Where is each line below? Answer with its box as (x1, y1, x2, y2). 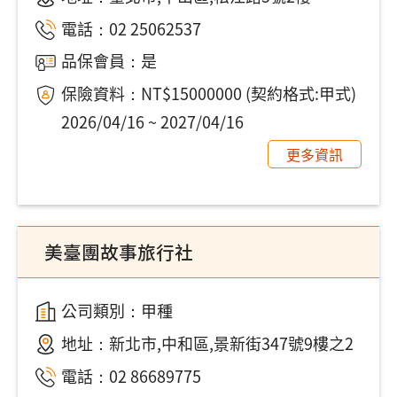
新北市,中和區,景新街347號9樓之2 (108, 331, 354, 354)
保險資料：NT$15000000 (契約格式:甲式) (60, 82, 356, 105)
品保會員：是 (60, 49, 157, 73)
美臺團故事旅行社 (44, 238, 193, 266)
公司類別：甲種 (60, 299, 173, 323)
